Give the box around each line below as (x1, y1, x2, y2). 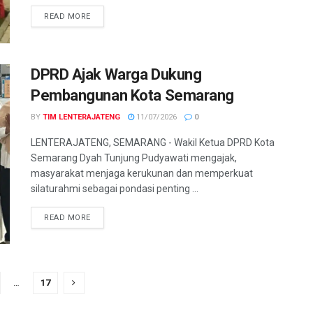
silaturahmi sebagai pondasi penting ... (31, 182, 198, 194)
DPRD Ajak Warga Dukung (31, 65, 202, 83)
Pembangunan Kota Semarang (31, 86, 234, 104)
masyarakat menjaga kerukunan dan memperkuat (31, 167, 253, 179)
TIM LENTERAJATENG (43, 112, 120, 122)
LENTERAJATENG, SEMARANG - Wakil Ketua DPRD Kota (31, 136, 275, 148)
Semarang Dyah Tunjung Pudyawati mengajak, (31, 152, 237, 163)
